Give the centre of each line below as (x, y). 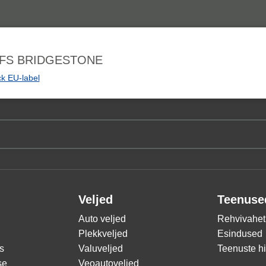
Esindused (240, 234)
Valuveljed (101, 248)
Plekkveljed (103, 234)
